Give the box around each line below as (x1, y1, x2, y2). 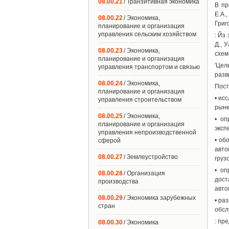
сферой (98, 137, 121, 144)
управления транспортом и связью (98, 63, 200, 71)
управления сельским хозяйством (98, 31, 196, 38)
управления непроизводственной (98, 129, 196, 136)
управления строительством (98, 96, 181, 103)
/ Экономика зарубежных (124, 194, 196, 201)
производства (98, 178, 139, 185)
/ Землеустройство (124, 153, 178, 161)
